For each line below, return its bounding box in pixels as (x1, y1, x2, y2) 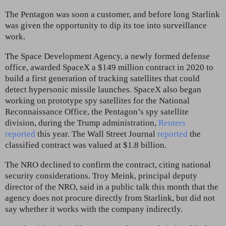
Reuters (158, 118, 186, 128)
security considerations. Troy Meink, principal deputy (5, 171, 197, 181)
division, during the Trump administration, (5, 118, 158, 128)
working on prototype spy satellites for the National (5, 95, 190, 105)
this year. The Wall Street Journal (35, 129, 157, 139)
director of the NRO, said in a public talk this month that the (5, 182, 218, 192)
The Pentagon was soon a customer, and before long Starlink (5, 9, 220, 19)
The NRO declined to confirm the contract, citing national (5, 159, 211, 169)
